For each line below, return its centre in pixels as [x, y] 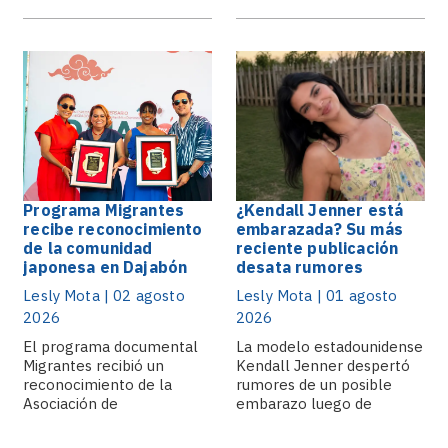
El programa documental [111, 346]
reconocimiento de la [98, 384]
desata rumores [300, 267]
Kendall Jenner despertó [323, 365]
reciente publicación [317, 248]
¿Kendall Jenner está [320, 210]
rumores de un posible [314, 384]
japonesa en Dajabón [105, 267]
